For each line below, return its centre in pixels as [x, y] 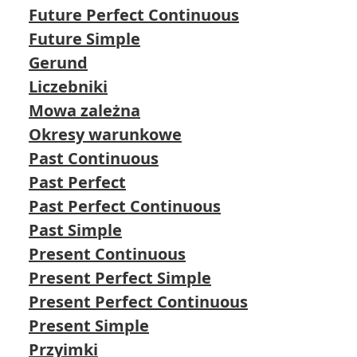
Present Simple [89, 326]
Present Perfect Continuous [138, 302]
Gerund [58, 63]
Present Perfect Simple [120, 278]
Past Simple [75, 230]
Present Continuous [107, 254]
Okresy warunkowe [105, 134]
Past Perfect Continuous [125, 206]
